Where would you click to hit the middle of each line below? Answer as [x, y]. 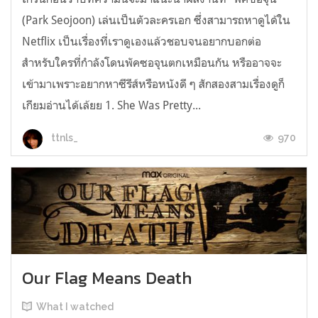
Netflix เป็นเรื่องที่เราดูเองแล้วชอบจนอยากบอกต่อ [142, 41]
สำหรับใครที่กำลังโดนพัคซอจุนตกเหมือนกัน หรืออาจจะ [152, 62]
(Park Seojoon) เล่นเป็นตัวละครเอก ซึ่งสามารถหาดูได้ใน [156, 20]
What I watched [75, 307]
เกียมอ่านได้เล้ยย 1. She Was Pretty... [111, 105]
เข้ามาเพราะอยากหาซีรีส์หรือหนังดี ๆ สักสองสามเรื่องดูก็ [153, 83]
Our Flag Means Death [107, 278]
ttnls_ [64, 138]
